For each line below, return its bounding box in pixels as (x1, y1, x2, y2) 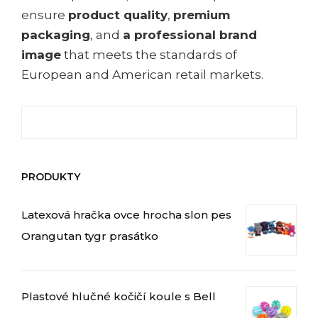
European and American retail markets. (21, 67, 263, 82)
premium (173, 8, 230, 23)
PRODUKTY (21, 170, 80, 184)
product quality (68, 8, 168, 23)
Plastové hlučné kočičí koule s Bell (21, 290, 216, 304)
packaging (21, 28, 90, 43)
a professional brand (123, 28, 257, 43)
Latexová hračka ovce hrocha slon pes (21, 208, 231, 222)
